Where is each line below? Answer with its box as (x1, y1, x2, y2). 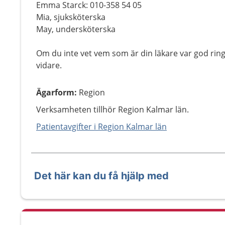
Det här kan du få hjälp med (34, 170, 169, 182)
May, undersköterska (36, 24, 116, 35)
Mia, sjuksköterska (36, 12, 105, 23)
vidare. (36, 60, 62, 71)
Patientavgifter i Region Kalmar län (36, 121, 167, 132)
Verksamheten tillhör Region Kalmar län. (36, 104, 189, 115)
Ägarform (36, 87, 74, 98)
